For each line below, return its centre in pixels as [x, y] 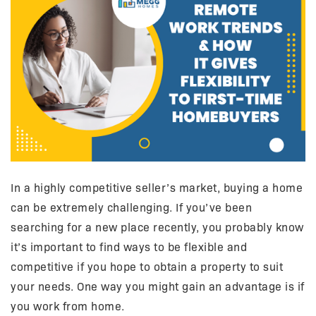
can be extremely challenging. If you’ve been [131, 207]
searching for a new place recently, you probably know [157, 227]
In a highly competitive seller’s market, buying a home [157, 188]
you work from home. [68, 306]
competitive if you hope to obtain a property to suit [147, 267]
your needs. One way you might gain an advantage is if [158, 286]
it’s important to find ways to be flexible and [129, 247]
